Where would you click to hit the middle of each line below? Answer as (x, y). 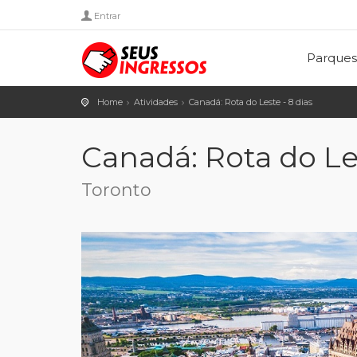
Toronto (116, 190)
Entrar (107, 16)
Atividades (156, 102)
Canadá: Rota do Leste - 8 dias (251, 102)
